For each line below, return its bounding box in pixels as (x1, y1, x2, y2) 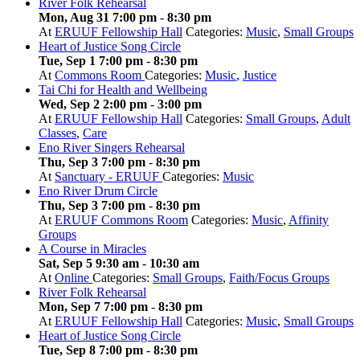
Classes (39, 126, 76, 141)
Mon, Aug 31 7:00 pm (39, 10, 157, 25)
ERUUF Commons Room (55, 213, 188, 227)
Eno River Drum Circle (39, 184, 157, 198)
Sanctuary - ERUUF (55, 170, 162, 184)
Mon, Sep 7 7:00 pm (39, 300, 148, 314)
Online (55, 271, 92, 285)
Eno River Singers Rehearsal (39, 141, 185, 155)
